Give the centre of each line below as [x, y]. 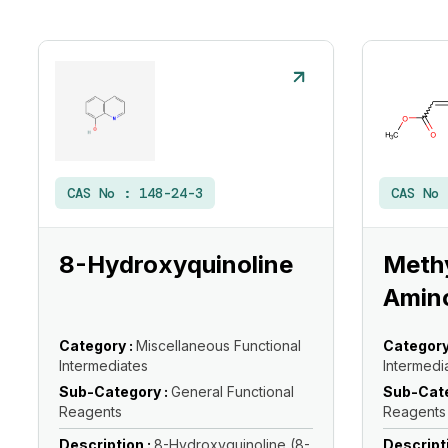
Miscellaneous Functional [218, 345]
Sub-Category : [115, 391]
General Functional [232, 391]
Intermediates [103, 365]
